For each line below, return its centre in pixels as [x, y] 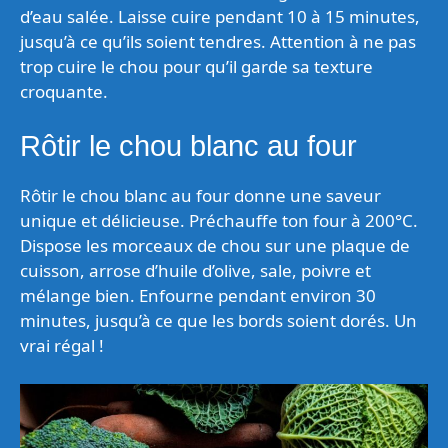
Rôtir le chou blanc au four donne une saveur [200, 195]
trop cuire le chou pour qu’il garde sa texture [196, 66]
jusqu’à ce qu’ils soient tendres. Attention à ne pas [218, 41]
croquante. [64, 91]
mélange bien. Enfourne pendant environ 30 [198, 295]
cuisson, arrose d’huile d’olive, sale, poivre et [195, 270]
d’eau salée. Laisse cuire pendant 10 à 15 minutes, [220, 16]
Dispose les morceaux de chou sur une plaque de [215, 245]
